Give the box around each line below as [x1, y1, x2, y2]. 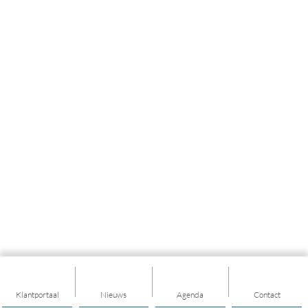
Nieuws [100, 289, 127, 300]
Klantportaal [15, 289, 59, 300]
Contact [253, 289, 280, 300]
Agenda [177, 289, 204, 300]
